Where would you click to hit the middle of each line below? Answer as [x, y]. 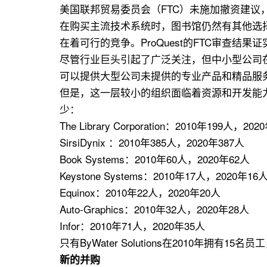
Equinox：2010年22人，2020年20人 [140, 193]
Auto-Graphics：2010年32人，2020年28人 [154, 209]
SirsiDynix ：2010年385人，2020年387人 [152, 142]
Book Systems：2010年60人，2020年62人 [155, 159]
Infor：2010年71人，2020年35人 [132, 226]
